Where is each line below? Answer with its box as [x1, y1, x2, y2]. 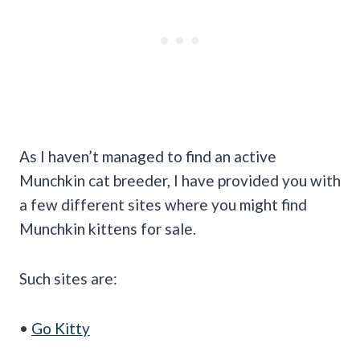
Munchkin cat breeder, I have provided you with [19, 170, 341, 190]
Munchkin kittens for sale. [19, 219, 196, 238]
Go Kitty [31, 318, 90, 337]
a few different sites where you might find [19, 194, 307, 214]
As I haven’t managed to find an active [19, 146, 276, 166]
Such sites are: [19, 268, 117, 288]
